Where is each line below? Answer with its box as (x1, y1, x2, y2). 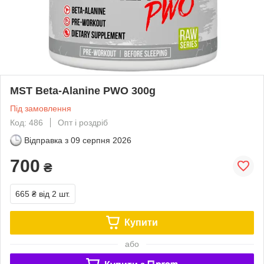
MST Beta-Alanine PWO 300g (10, 84, 156, 97)
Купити (124, 217, 158, 227)
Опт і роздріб (58, 117, 108, 127)
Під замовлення (10, 103, 71, 113)
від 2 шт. (39, 189, 70, 199)
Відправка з (24, 135, 68, 145)
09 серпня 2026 (71, 135, 131, 145)
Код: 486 (10, 117, 43, 127)
